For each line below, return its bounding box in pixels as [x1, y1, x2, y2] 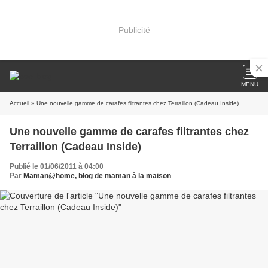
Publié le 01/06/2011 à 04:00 [10, 162, 103, 170]
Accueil [10, 100, 29, 106]
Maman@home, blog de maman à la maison [23, 172, 171, 180]
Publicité [118, 25, 150, 35]
